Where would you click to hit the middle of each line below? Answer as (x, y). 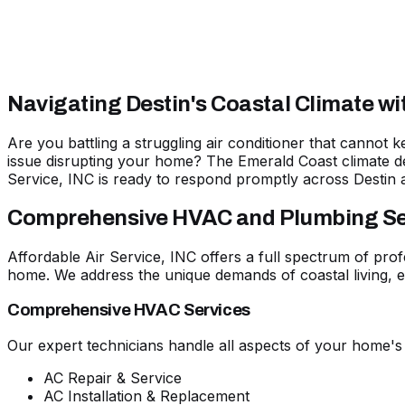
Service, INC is (60, 179)
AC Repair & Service (113, 377)
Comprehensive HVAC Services (129, 310)
